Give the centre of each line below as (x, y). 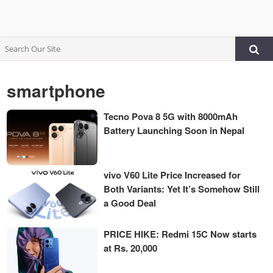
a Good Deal (130, 203)
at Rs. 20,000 (131, 248)
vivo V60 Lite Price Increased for (172, 175)
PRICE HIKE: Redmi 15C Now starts (180, 234)
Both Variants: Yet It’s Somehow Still (182, 189)
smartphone (56, 90)
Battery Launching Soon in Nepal (174, 130)
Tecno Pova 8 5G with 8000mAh (171, 116)
